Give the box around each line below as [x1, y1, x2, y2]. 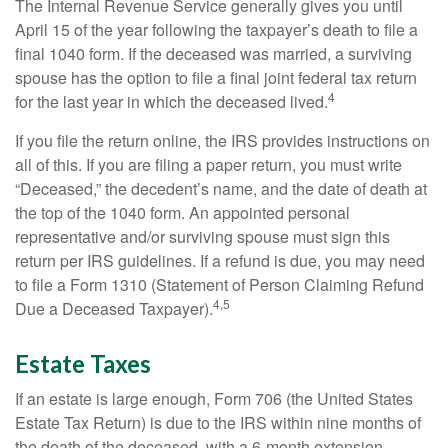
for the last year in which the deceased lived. [15, 90, 328, 113]
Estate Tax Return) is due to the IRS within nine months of [15, 411, 421, 434]
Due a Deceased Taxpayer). [15, 297, 213, 320]
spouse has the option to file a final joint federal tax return [15, 66, 417, 89]
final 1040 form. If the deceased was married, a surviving [15, 42, 412, 65]
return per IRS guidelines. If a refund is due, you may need [15, 249, 425, 272]
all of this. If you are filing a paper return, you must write [15, 153, 402, 176]
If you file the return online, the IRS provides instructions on [15, 129, 430, 152]
